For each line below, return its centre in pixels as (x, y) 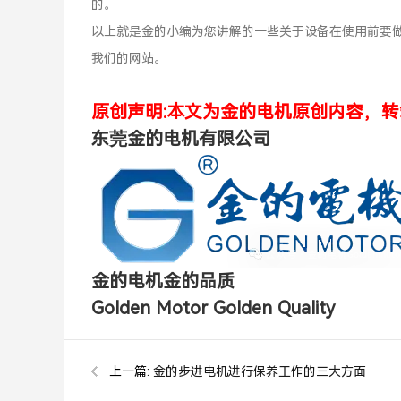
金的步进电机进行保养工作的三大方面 (260, 371)
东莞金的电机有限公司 (181, 139)
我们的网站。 (129, 58)
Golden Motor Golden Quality (213, 308)
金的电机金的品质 (163, 281)
